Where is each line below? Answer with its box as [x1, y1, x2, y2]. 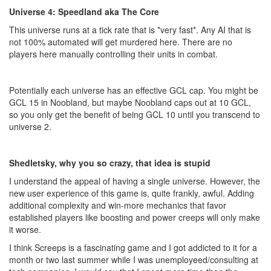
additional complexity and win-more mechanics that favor [9, 199, 226, 211]
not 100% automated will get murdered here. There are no [9, 36, 232, 48]
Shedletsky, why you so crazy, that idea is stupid [9, 157, 211, 169]
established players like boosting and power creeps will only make [9, 211, 260, 223]
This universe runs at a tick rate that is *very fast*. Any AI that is [9, 24, 251, 36]
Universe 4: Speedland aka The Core [9, 5, 159, 18]
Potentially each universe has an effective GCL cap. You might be [9, 84, 258, 96]
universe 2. [9, 120, 51, 132]
